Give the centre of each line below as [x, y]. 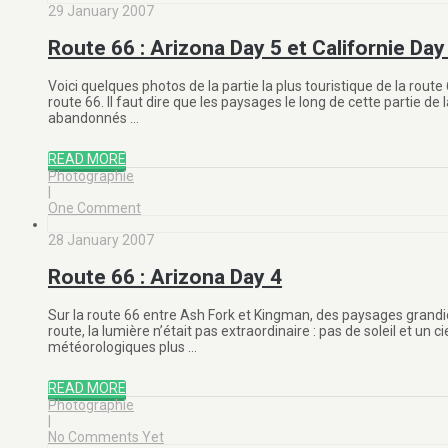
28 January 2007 [101, 239]
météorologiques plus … [122, 346]
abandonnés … [93, 117]
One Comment [94, 207]
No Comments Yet [106, 436]
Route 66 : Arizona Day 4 [165, 277]
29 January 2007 [101, 11]
